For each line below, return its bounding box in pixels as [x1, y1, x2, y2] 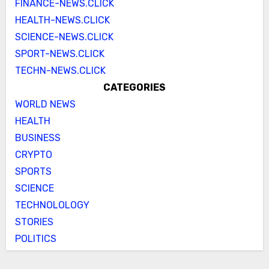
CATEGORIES [103, 82, 166, 94]
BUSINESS [14, 132, 61, 144]
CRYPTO [14, 149, 52, 161]
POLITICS [14, 233, 56, 245]
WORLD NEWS [14, 98, 76, 110]
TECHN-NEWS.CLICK [14, 65, 106, 77]
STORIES [14, 216, 53, 228]
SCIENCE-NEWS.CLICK [14, 31, 113, 43]
